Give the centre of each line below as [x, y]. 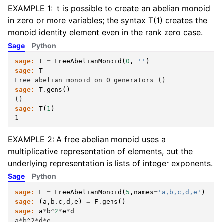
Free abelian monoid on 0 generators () [90, 80]
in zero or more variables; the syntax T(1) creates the [108, 20]
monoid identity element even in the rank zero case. [105, 32]
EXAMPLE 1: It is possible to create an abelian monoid [109, 8]
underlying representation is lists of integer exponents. [110, 163]
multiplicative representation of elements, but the [100, 151]
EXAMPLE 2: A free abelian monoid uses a [87, 139]
